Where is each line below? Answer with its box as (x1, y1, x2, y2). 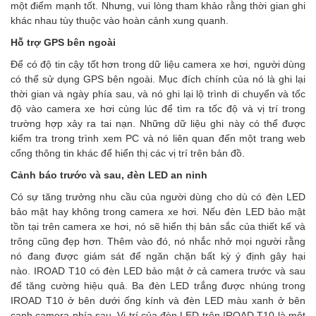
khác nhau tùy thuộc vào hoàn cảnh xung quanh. (11, 15, 229, 26)
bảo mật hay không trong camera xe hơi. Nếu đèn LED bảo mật (11, 206, 305, 217)
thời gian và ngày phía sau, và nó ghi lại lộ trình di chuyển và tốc (11, 88, 305, 99)
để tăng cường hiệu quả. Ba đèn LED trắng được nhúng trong (11, 280, 305, 291)
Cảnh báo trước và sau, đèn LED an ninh (11, 169, 207, 181)
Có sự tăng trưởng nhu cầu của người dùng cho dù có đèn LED (11, 191, 305, 202)
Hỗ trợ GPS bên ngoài (11, 37, 116, 48)
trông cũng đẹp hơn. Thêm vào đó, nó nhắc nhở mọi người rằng (11, 236, 305, 247)
